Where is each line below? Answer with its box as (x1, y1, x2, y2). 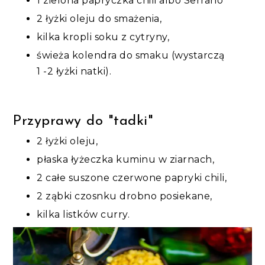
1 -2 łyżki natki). (37, 65, 112, 77)
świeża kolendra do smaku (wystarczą (37, 49, 225, 61)
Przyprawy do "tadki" (13, 114, 154, 128)
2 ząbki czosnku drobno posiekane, (37, 190, 212, 202)
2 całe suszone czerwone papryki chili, (37, 172, 227, 183)
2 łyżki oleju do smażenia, (37, 12, 162, 24)
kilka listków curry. (37, 208, 130, 220)
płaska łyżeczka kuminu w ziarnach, (37, 153, 215, 165)
